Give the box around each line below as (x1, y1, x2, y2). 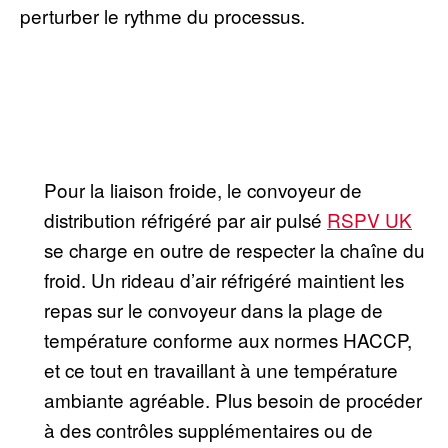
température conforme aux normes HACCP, (44, 325, 412, 353)
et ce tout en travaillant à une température (44, 355, 398, 383)
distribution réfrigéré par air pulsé (44, 205, 327, 233)
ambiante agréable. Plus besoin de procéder (44, 385, 422, 413)
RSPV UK (327, 205, 412, 233)
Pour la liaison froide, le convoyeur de (44, 175, 362, 203)
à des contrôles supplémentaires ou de (44, 415, 373, 443)
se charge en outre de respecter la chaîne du (44, 235, 425, 263)
